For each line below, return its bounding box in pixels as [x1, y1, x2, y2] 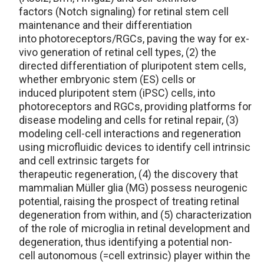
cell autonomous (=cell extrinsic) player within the [19, 249, 250, 262]
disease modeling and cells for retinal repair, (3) [19, 114, 239, 126]
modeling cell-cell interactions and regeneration [19, 127, 241, 140]
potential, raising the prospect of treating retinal [19, 195, 239, 207]
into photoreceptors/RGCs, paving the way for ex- [19, 32, 249, 45]
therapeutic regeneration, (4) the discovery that [19, 168, 238, 180]
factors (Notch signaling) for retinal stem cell [19, 5, 229, 18]
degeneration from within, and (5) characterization [19, 209, 252, 221]
